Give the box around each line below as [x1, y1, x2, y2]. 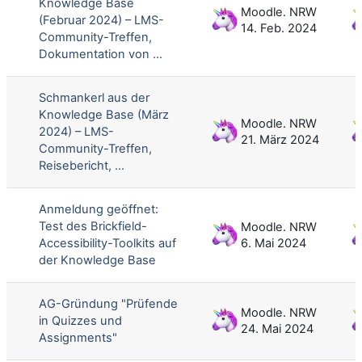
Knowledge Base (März [39, 107, 169, 122]
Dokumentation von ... [39, 46, 162, 61]
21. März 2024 [241, 132, 319, 147]
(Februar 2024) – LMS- [39, 12, 164, 27]
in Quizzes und [39, 313, 122, 328]
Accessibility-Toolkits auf [39, 235, 176, 250]
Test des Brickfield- [39, 218, 147, 234]
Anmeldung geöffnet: [39, 201, 158, 217]
